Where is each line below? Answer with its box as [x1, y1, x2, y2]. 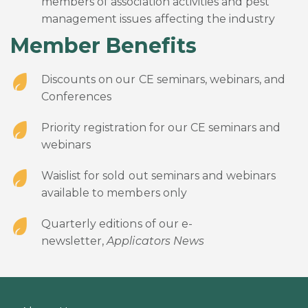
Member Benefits [10, 32, 197, 58]
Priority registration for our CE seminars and [41, 120, 281, 134]
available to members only [41, 186, 187, 199]
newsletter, [41, 234, 107, 247]
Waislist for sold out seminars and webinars [41, 168, 276, 182]
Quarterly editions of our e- [41, 217, 192, 230]
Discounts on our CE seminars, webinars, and [41, 72, 286, 86]
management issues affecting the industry [41, 12, 276, 25]
